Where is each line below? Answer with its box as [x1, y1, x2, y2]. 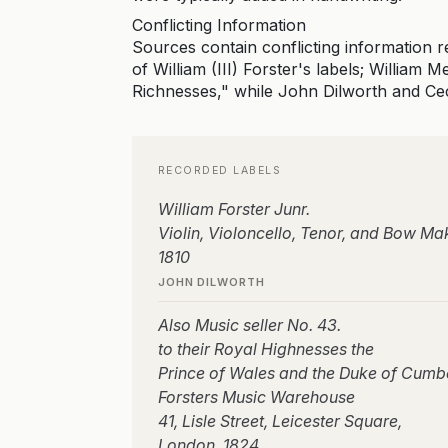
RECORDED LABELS [158, 164, 282, 177]
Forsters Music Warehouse [158, 387, 355, 407]
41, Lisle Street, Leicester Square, [158, 411, 402, 431]
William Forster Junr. [158, 199, 310, 219]
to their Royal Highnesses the [158, 339, 374, 359]
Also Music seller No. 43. [158, 315, 341, 335]
